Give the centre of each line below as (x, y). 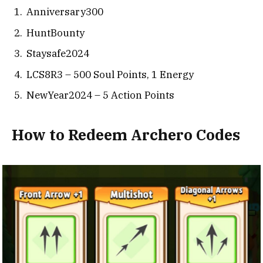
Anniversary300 (65, 12)
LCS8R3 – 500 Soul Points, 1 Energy (110, 74)
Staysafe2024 (58, 54)
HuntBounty (55, 33)
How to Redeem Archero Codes (126, 134)
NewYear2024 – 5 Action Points (100, 95)
